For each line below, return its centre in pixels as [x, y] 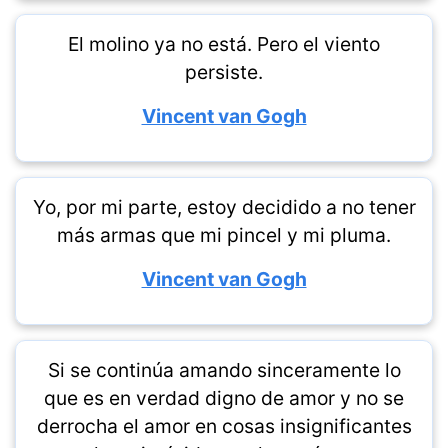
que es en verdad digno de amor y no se [224, 398]
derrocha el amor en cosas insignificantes [224, 426]
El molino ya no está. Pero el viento [224, 44]
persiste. [224, 72]
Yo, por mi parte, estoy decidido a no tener [224, 207]
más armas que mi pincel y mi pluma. [224, 235]
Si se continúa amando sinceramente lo [224, 370]
